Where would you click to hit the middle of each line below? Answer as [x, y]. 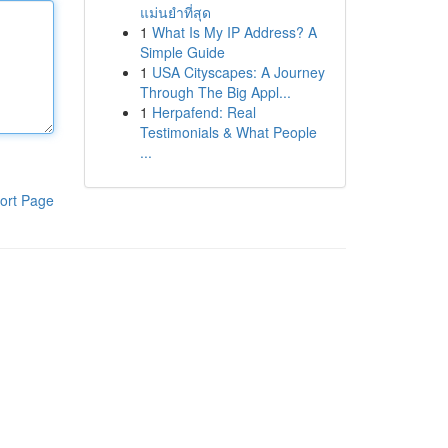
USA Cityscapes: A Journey [238, 72]
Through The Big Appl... [215, 92]
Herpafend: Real [203, 112]
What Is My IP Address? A [234, 32]
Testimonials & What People [228, 132]
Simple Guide [182, 52]
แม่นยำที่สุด [175, 12]
